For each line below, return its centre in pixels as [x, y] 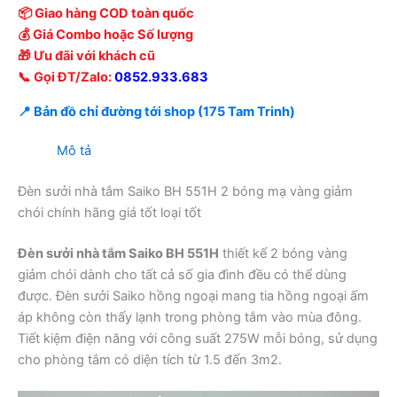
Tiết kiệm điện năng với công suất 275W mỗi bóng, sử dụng [198, 338]
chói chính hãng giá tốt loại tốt [109, 212]
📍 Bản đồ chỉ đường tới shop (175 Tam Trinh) [156, 112]
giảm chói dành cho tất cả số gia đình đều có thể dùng [182, 274]
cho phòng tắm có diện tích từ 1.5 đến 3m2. [150, 359]
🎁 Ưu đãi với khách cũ [86, 56]
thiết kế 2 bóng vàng [283, 253]
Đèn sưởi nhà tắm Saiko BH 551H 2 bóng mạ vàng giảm [185, 191]
